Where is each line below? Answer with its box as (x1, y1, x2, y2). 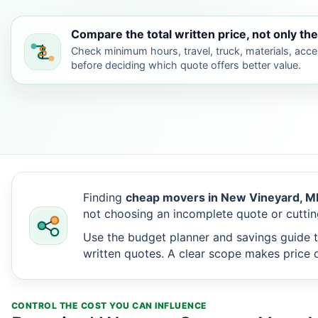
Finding (83, 190, 126, 204)
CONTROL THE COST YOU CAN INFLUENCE (11, 300, 207, 311)
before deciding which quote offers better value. (71, 59, 301, 71)
